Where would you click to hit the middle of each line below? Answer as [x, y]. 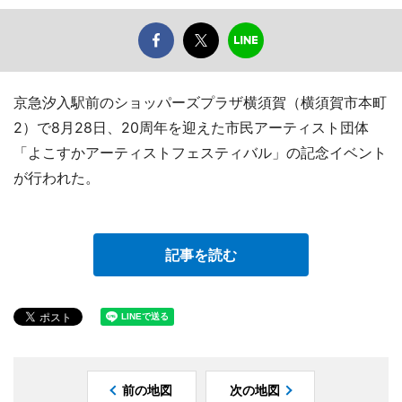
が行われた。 [57, 178]
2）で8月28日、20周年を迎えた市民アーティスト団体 [191, 128]
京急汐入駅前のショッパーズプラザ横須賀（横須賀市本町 [200, 103]
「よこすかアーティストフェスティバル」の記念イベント [200, 153]
